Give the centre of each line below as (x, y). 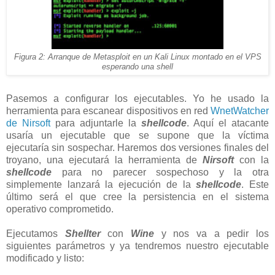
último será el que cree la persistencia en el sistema (137, 196)
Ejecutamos (36, 233)
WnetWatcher (240, 110)
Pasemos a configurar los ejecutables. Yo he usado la (137, 98)
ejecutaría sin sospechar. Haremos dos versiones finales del (137, 147)
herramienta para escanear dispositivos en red (108, 110)
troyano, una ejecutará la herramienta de (104, 160)
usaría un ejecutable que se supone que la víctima (137, 135)
